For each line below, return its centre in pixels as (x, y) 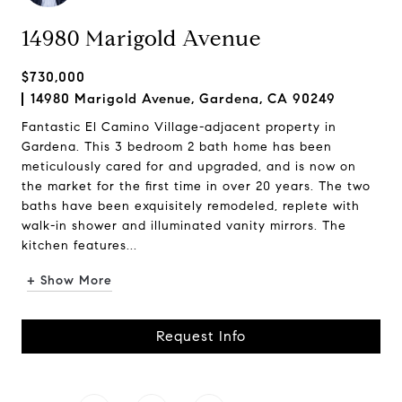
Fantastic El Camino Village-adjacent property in (179, 127)
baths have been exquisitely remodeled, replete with (191, 206)
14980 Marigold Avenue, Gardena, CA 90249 (183, 99)
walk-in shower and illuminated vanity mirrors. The (184, 226)
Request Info (201, 336)
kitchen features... (79, 245)
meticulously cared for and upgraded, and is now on (189, 166)
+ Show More (70, 280)
